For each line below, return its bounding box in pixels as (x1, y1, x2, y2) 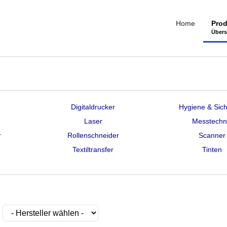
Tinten (202, 145, 222, 154)
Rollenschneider (67, 131, 119, 139)
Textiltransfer (72, 145, 114, 154)
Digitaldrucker (71, 103, 116, 111)
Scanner (199, 131, 226, 139)
